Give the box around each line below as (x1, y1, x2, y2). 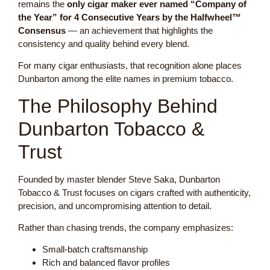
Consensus (18, 25, 66, 36)
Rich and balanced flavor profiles (42, 257, 170, 268)
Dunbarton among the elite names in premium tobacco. (18, 74, 233, 84)
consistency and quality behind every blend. (18, 38, 189, 49)
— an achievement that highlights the (66, 25, 213, 36)
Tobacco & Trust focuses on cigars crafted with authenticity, (18, 187, 251, 198)
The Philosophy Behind (18, 95, 218, 117)
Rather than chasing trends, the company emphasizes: (18, 222, 233, 233)
